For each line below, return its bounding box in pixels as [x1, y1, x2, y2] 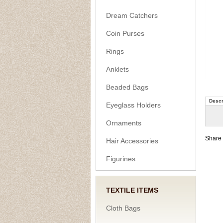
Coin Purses [106, 29, 144, 37]
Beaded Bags [106, 83, 148, 91]
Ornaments [106, 119, 141, 127]
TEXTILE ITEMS [106, 186, 158, 194]
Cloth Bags [106, 204, 140, 212]
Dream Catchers [106, 11, 158, 19]
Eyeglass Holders [106, 101, 161, 109]
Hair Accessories [106, 137, 158, 145]
